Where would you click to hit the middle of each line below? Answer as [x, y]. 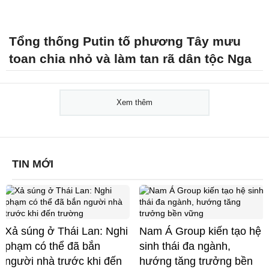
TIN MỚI [33, 164]
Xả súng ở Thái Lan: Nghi [66, 231]
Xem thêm [134, 102]
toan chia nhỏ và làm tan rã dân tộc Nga [130, 58]
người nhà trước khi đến [63, 261]
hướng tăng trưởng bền [196, 261]
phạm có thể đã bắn [53, 246]
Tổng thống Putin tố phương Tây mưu [125, 41]
